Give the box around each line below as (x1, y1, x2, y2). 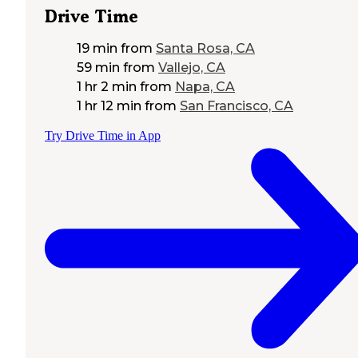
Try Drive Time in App (45, 129, 161, 143)
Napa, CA (175, 79, 235, 95)
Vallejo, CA (158, 60, 225, 76)
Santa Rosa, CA (156, 41, 255, 57)
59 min (77, 60, 120, 76)
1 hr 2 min (77, 79, 137, 95)
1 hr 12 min (77, 98, 141, 114)
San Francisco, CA (180, 98, 293, 114)
